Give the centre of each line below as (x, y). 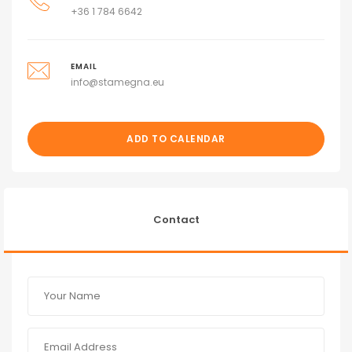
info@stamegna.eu (117, 82)
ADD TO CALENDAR (176, 138)
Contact (176, 219)
